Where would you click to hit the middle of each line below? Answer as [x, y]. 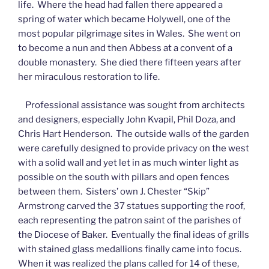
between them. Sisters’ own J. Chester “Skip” [114, 191]
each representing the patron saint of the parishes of [130, 220]
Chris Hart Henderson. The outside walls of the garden [134, 134]
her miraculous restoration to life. [89, 77]
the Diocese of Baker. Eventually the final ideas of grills [134, 234]
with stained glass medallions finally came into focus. [131, 249]
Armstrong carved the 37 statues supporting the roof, [131, 206]
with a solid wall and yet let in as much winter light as [128, 162]
